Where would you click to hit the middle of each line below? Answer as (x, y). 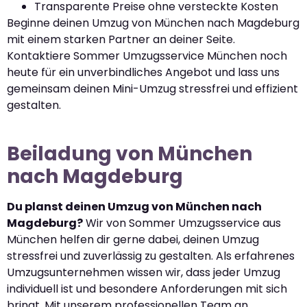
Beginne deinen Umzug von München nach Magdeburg (153, 23)
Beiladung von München (130, 153)
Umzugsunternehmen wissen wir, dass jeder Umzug (144, 272)
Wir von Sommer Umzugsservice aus (182, 223)
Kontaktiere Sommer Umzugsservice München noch (147, 56)
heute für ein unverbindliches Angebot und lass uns (143, 72)
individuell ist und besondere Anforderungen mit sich (147, 288)
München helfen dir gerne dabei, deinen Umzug (133, 239)
